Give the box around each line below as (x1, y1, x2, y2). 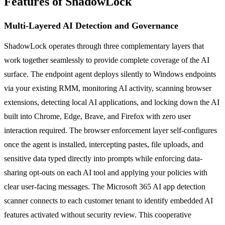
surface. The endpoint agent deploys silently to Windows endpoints (4, 69, 216, 78)
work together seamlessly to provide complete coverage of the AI (4, 55, 209, 64)
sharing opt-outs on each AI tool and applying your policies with (4, 168, 207, 177)
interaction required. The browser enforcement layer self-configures (4, 126, 217, 135)
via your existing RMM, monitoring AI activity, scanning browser (4, 83, 211, 92)
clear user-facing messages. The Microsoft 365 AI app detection (4, 182, 205, 191)
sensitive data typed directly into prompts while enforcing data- (4, 154, 202, 163)
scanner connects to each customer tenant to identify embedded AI (4, 196, 213, 205)
